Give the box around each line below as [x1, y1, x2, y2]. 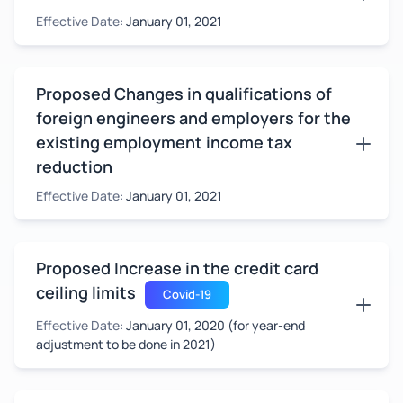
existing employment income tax [36, 131, 292, 153]
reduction [36, 156, 112, 177]
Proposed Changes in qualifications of [36, 83, 332, 104]
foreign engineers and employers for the [36, 107, 351, 129]
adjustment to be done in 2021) [36, 336, 216, 353]
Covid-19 [163, 286, 211, 302]
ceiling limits [36, 282, 136, 303]
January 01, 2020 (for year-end [126, 317, 305, 334]
